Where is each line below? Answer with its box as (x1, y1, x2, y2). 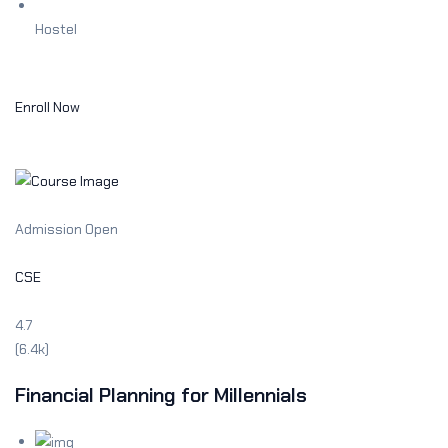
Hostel (35, 20, 77, 39)
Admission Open (15, 219, 118, 238)
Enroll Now (15, 98, 80, 117)
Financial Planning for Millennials (15, 381, 307, 408)
